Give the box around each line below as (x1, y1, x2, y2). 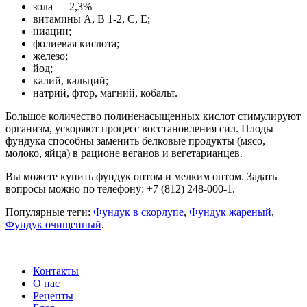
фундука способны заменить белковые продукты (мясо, (5, 134, 265, 147)
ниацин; (33, 25, 71, 37)
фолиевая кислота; (33, 37, 119, 49)
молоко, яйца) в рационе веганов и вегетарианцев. (5, 147, 243, 159)
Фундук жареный (189, 206, 271, 218)
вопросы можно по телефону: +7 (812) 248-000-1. (5, 182, 235, 195)
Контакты (33, 265, 79, 277)
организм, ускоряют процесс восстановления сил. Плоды (5, 122, 273, 134)
